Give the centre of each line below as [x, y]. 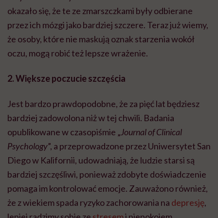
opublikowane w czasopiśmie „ [64, 132]
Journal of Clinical [151, 132]
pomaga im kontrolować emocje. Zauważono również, [108, 189]
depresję [188, 203]
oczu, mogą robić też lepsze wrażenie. [78, 53]
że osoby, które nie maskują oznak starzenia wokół [101, 39]
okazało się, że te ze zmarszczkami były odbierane [100, 11]
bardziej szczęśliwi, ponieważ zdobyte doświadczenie [107, 174]
